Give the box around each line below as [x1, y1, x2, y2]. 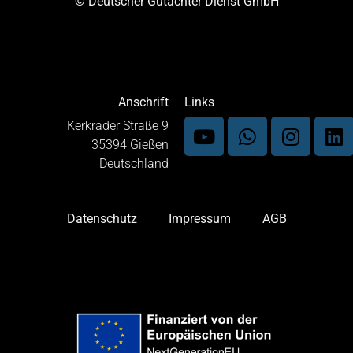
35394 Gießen [91, 137, 169, 153]
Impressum [168, 210, 231, 226]
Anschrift [118, 95, 169, 110]
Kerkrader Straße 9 [67, 118, 169, 134]
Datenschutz [66, 210, 137, 226]
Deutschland [99, 156, 169, 172]
